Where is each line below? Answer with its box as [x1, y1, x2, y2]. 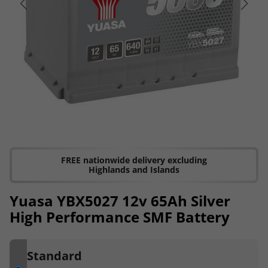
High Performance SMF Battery [10, 206, 230, 227]
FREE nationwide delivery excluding [61, 154, 207, 166]
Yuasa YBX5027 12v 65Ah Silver [10, 190, 230, 211]
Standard [27, 247, 82, 264]
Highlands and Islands [89, 163, 179, 175]
